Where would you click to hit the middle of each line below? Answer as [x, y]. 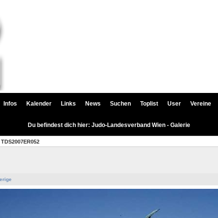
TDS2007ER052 [20, 142]
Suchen [120, 104]
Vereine [201, 104]
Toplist [149, 104]
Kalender [39, 104]
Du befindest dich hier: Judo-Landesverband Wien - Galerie [109, 125]
